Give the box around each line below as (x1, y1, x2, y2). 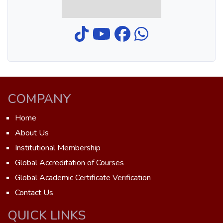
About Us (15, 127, 49, 138)
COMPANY (7, 90, 71, 108)
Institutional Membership (15, 142, 101, 153)
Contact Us (15, 187, 53, 198)
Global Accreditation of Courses (15, 157, 124, 168)
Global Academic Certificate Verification (15, 172, 151, 183)
